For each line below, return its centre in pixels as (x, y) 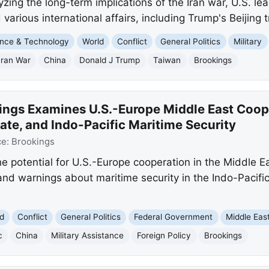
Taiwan (167, 60)
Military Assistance (88, 236)
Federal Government (174, 217)
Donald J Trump (110, 60)
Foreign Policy (164, 236)
